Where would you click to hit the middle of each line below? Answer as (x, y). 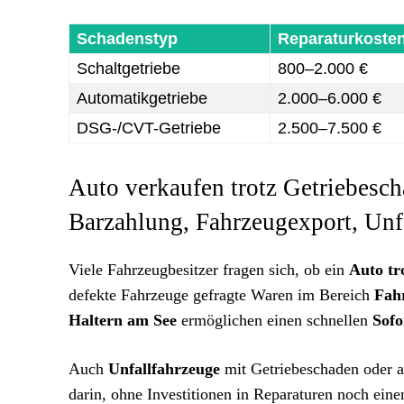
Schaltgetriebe (129, 69)
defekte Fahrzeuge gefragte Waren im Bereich (221, 295)
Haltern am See (123, 320)
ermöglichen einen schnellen (275, 320)
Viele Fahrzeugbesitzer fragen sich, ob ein (209, 270)
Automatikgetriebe (142, 98)
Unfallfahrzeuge (164, 369)
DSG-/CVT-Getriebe (149, 128)
